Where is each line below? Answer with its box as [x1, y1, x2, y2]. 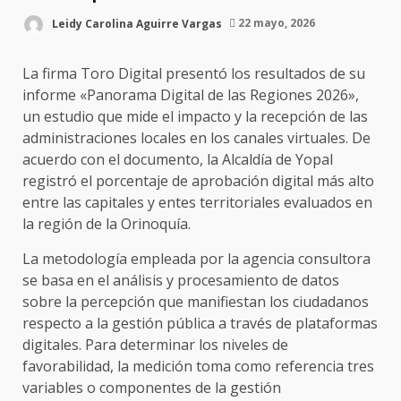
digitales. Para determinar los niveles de [22, 334, 288, 354]
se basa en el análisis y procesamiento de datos [22, 269, 339, 290]
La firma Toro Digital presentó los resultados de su [22, 63, 365, 83]
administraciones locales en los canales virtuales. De [22, 127, 371, 148]
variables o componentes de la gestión [22, 377, 281, 397]
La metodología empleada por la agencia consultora [22, 248, 371, 269]
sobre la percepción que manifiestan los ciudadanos [22, 291, 369, 311]
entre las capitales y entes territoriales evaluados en [22, 192, 372, 212]
